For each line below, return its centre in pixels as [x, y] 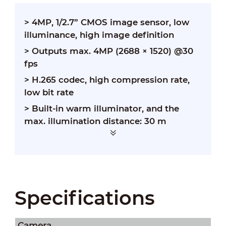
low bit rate [49, 93]
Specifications [84, 198]
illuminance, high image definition [99, 35]
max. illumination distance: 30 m [95, 121]
